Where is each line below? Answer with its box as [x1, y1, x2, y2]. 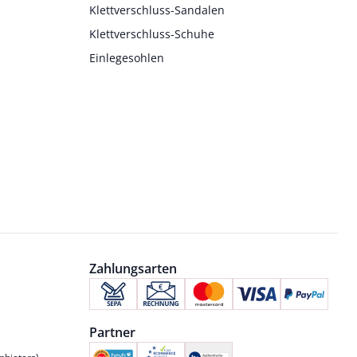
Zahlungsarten [88, 259, 177, 277]
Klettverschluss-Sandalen [88, 2, 225, 18]
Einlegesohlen [88, 49, 164, 65]
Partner [88, 323, 135, 341]
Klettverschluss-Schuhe [88, 25, 214, 41]
